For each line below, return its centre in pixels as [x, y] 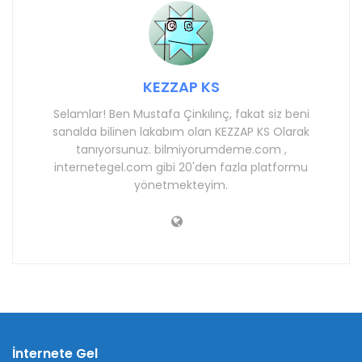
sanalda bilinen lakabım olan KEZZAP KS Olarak [181, 131]
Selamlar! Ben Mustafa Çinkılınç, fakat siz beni [181, 114]
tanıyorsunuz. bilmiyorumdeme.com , [181, 149]
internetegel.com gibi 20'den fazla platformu [181, 167]
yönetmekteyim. [181, 185]
